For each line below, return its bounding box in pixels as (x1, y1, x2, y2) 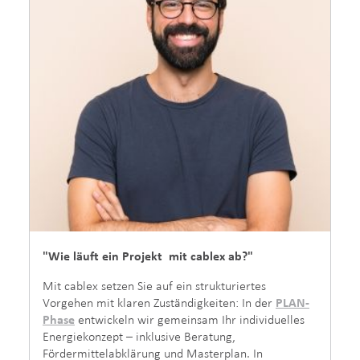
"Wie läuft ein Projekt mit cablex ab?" (43, 248, 253, 263)
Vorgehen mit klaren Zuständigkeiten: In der (43, 295, 276, 309)
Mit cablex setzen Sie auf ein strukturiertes (43, 278, 266, 292)
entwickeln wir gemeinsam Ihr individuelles (75, 312, 305, 326)
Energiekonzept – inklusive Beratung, (43, 329, 235, 343)
